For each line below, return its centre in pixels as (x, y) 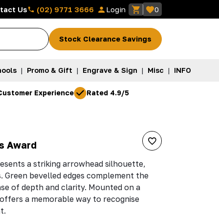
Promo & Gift (49, 70)
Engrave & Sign (110, 70)
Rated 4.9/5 (108, 93)
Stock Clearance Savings (105, 39)
